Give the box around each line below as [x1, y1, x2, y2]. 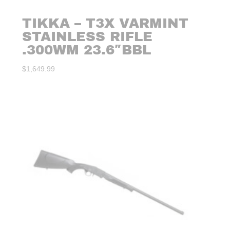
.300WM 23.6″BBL [22, 43, 151, 57]
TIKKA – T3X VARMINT [22, 16, 189, 30]
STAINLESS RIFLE [22, 29, 153, 44]
